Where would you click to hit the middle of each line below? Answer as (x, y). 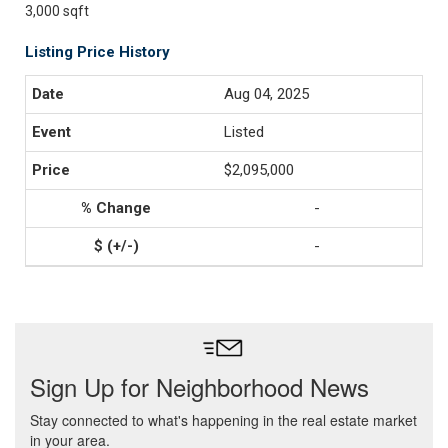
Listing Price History (97, 52)
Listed (244, 132)
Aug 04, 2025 (266, 94)
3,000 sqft (57, 11)
